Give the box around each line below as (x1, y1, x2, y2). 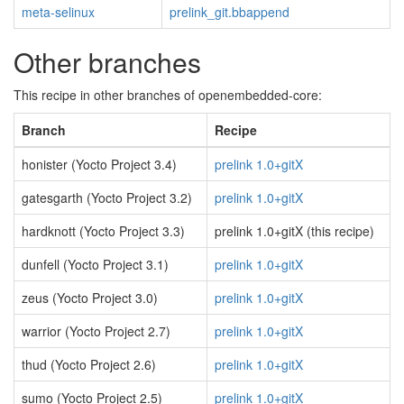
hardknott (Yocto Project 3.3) (22, 222, 185, 240)
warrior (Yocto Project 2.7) (22, 322, 170, 340)
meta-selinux (22, 3, 95, 21)
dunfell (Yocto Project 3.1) (22, 255, 169, 273)
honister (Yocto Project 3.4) (22, 155, 177, 173)
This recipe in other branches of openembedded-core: (14, 86, 322, 104)
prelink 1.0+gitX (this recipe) (215, 222, 374, 240)
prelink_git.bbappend (170, 3, 289, 21)
